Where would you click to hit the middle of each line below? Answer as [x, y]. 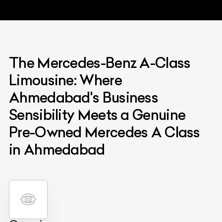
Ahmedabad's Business [83, 97]
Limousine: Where [65, 80]
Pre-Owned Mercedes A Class [105, 132]
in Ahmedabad [57, 149]
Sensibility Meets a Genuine [97, 114]
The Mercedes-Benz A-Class [100, 62]
